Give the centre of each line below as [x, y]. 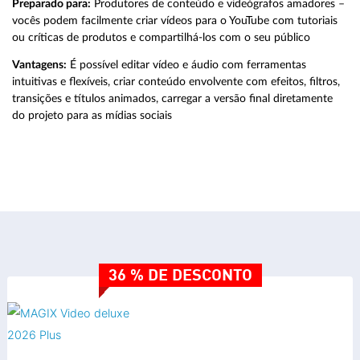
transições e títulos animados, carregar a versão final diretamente [172, 99]
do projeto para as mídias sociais [92, 116]
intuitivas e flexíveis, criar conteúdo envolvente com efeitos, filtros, [176, 82]
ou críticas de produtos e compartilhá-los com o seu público [161, 37]
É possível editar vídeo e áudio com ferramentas [186, 65]
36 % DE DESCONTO [180, 277]
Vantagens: [39, 65]
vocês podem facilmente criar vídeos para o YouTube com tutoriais [175, 20]
